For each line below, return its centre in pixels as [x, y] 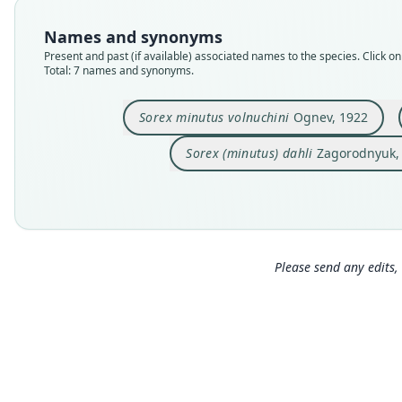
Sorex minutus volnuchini [214, 117]
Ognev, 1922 [328, 117]
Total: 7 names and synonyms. [119, 70]
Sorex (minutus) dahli [249, 153]
